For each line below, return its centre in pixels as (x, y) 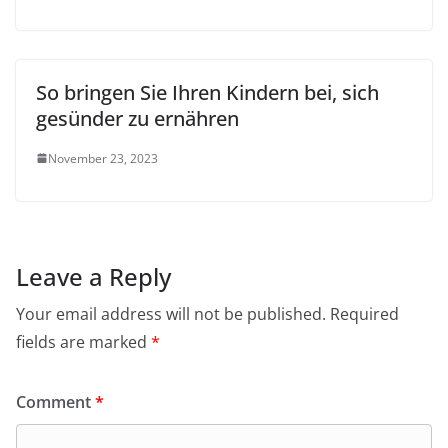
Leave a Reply (93, 276)
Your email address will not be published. (171, 313)
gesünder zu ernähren (137, 118)
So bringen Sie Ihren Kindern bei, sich (207, 92)
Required (364, 313)
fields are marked (83, 341)
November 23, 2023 (103, 158)
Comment (55, 401)
